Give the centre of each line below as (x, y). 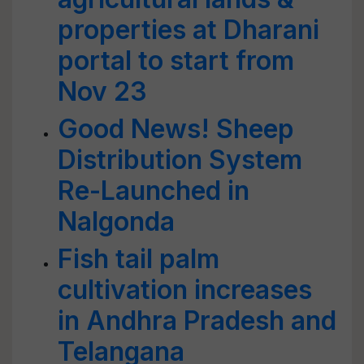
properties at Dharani (188, 30)
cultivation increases (185, 290)
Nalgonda (116, 221)
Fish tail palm (139, 259)
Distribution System (180, 160)
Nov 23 (102, 91)
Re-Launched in (154, 191)
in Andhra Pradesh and (197, 321)
